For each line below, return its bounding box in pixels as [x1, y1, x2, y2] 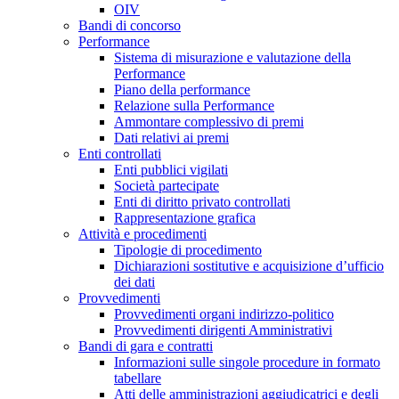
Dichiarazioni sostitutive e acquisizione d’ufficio [114, 258, 384, 274]
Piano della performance [114, 82, 250, 98]
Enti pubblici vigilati [114, 162, 228, 178]
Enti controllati [78, 146, 161, 162]
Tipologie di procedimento [114, 242, 262, 258]
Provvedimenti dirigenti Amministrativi [114, 322, 332, 338]
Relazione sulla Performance [114, 98, 274, 114]
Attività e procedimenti [78, 226, 207, 242]
